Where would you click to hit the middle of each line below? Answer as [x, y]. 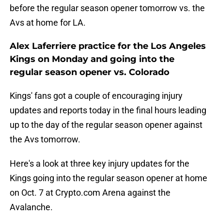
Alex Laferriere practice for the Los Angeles [108, 46]
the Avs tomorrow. [45, 139]
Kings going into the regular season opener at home [108, 178]
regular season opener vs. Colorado [90, 72]
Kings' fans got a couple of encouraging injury [96, 96]
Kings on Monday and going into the [92, 59]
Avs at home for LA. [48, 23]
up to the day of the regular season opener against [106, 125]
